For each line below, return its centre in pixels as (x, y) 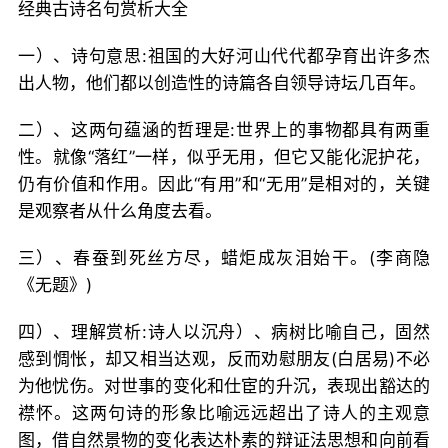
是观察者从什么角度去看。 (120, 211)
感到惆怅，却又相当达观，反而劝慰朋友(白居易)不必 (224, 359)
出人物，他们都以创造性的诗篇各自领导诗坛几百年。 (222, 83)
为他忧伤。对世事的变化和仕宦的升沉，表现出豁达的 (224, 386)
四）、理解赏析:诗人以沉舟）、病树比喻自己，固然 (224, 332)
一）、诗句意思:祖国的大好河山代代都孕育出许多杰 (224, 56)
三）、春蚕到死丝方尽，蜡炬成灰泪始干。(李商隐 (224, 258)
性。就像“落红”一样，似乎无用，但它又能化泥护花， (224, 157)
